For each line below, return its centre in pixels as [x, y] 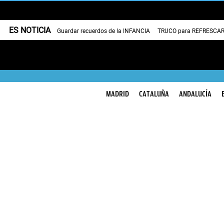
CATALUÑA [154, 94]
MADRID [117, 94]
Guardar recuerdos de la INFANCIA [103, 31]
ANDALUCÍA [195, 94]
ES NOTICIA [30, 30]
